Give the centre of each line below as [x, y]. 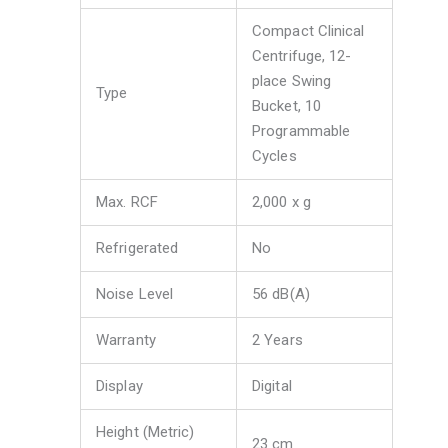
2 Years [277, 340]
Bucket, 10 [286, 106]
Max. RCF [127, 202]
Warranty [126, 340]
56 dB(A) [281, 294]
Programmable [301, 131]
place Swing [292, 81]
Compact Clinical [308, 31]
